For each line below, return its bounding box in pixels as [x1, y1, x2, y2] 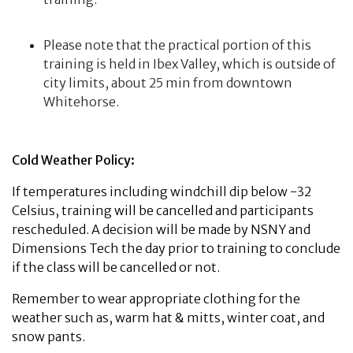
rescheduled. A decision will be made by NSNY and [12, 221, 310, 237]
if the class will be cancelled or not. [12, 259, 220, 275]
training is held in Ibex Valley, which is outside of [43, 56, 336, 72]
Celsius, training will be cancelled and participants [12, 203, 314, 218]
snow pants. [12, 329, 87, 344]
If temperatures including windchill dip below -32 [12, 184, 311, 199]
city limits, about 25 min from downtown [43, 75, 292, 91]
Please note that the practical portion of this [43, 37, 311, 53]
